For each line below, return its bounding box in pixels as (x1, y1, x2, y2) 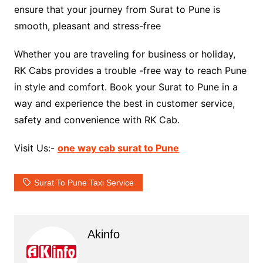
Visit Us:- (14, 142, 58, 154)
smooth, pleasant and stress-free (14, 20, 161, 32)
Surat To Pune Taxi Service (33, 178, 134, 188)
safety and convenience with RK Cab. (14, 114, 180, 126)
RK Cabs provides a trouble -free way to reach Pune (14, 65, 247, 77)
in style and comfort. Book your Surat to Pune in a (14, 81, 238, 93)
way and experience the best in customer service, (14, 97, 235, 110)
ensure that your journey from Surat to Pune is (14, 4, 220, 16)
